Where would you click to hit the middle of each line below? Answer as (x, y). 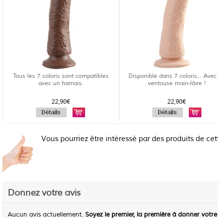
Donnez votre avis (44, 193)
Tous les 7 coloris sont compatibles (61, 76)
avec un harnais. (61, 83)
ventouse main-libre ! (177, 83)
